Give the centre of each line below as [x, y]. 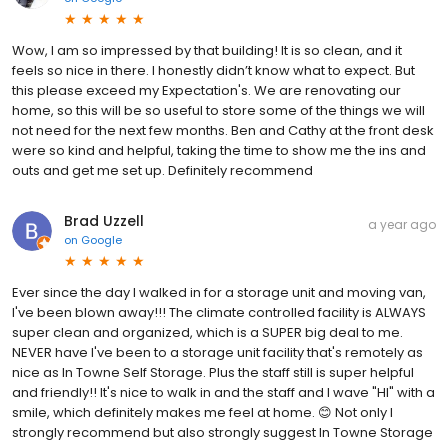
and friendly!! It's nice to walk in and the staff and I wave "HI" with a [223, 393]
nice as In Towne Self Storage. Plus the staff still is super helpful [213, 373]
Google [101, 240]
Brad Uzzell [104, 221]
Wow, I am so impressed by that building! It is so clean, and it [207, 51]
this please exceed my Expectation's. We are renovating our [206, 91]
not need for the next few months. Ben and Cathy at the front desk [223, 131]
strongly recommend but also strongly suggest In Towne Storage [222, 433]
